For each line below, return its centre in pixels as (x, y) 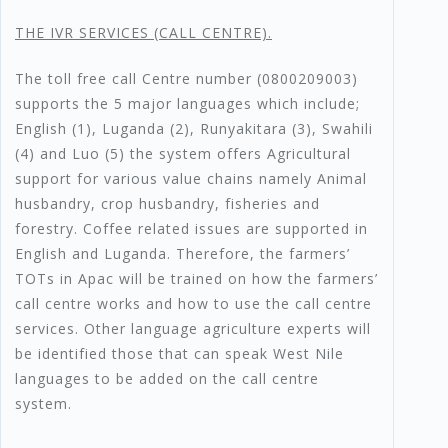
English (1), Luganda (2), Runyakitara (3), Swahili (194, 129)
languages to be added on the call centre (167, 379)
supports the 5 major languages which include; (187, 104)
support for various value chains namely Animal (191, 179)
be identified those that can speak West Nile (179, 354)
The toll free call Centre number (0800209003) (186, 79)
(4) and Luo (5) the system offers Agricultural (183, 154)
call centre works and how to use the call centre (193, 304)
